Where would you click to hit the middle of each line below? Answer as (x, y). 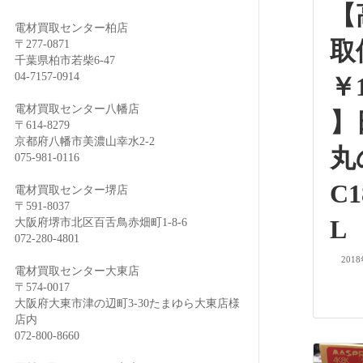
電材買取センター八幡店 (77, 109)
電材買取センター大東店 (77, 271)
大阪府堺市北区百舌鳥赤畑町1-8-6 (101, 222)
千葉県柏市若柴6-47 (65, 60)
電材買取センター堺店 (71, 190)
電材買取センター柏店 (71, 28)
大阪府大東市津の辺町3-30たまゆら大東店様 (127, 303)
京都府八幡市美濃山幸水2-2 (85, 141)
